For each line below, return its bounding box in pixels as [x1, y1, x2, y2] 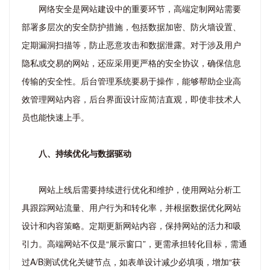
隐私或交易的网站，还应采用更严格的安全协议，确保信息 [22, 56, 241, 69]
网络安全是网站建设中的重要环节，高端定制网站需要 [39, 2, 241, 14]
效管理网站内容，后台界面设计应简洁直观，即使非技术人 [22, 92, 241, 105]
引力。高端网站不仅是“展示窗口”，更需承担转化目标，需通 [22, 237, 247, 250]
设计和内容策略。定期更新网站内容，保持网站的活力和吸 [22, 219, 241, 231]
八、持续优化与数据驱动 [39, 146, 131, 159]
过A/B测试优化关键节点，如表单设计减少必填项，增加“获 [22, 255, 240, 268]
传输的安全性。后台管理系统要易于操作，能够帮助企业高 [22, 74, 241, 87]
